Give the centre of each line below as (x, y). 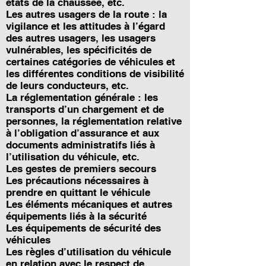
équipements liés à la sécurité (76, 216)
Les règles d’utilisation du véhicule (88, 252)
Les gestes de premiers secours (81, 169)
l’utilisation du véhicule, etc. (73, 157)
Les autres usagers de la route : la (86, 14)
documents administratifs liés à (80, 145)
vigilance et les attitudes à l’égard (85, 26)
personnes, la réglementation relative (94, 121)
